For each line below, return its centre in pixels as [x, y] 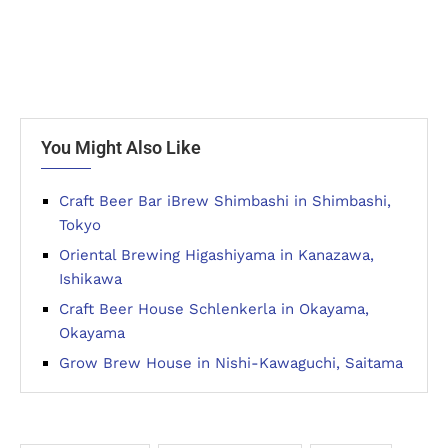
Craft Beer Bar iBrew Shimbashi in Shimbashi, [225, 201]
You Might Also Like [121, 148]
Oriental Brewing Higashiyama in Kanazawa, [216, 255]
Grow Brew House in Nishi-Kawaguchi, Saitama [231, 363]
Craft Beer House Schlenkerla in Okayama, [214, 309]
